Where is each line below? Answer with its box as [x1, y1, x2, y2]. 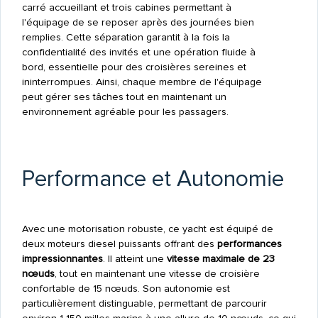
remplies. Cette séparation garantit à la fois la [21, 31, 230, 44]
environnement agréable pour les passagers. [21, 106, 229, 119]
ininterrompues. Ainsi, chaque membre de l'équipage [21, 76, 262, 89]
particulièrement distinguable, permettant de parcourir [21, 297, 267, 310]
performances [216, 238, 282, 251]
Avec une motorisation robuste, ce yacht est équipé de [21, 223, 273, 236]
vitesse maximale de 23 [166, 253, 275, 265]
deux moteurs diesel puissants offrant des [21, 238, 217, 251]
